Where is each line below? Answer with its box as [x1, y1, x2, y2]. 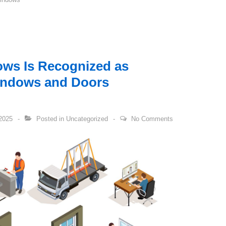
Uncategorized [66, 115, 108, 123]
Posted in [34, 115, 66, 123]
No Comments [131, 115, 173, 123]
